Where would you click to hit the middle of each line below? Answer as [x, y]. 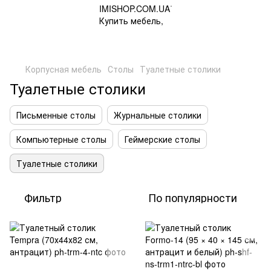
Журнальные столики [158, 115]
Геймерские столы [162, 139]
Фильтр [43, 197]
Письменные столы [56, 115]
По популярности [193, 197]
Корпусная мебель [64, 69]
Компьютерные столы [61, 139]
